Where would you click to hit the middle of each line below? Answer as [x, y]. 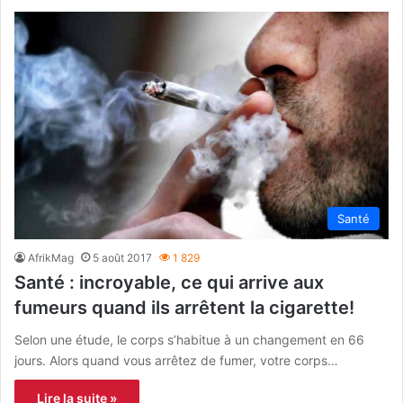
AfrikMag [51, 257]
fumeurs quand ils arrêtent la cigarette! [184, 307]
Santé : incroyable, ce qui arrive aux [169, 282]
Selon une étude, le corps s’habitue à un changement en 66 [189, 339]
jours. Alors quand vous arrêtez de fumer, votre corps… [176, 360]
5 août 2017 [122, 257]
